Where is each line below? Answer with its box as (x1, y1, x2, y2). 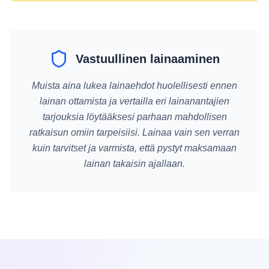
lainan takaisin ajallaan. (84, 159, 185, 169)
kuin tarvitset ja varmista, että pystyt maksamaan (32, 143, 237, 153)
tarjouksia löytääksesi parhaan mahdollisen (42, 112, 227, 122)
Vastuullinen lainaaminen (76, 52, 220, 65)
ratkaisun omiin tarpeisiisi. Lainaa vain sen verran (29, 127, 240, 138)
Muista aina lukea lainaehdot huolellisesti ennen (32, 80, 237, 91)
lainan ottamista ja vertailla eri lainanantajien (40, 96, 229, 106)
